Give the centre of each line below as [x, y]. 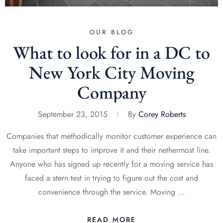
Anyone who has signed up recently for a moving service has [111, 164]
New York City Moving [111, 72]
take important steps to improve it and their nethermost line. [111, 150]
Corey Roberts [162, 114]
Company [111, 92]
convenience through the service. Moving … [111, 192]
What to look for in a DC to [111, 53]
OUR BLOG [111, 32]
